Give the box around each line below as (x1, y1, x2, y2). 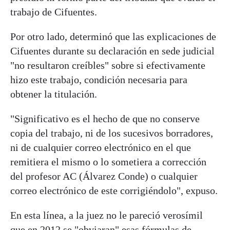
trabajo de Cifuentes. (10, 6, 97, 17)
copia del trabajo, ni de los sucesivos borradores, (10, 127, 213, 139)
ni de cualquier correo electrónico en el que (10, 141, 191, 153)
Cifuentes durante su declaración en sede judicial (10, 45, 215, 56)
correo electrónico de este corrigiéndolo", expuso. (10, 184, 218, 196)
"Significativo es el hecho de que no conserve (10, 112, 200, 124)
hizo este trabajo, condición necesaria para (10, 73, 187, 85)
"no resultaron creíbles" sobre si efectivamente (10, 59, 205, 71)
